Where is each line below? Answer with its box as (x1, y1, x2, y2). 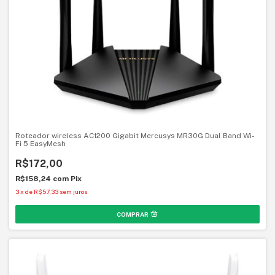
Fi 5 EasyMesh (15, 139, 66, 148)
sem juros (60, 187, 87, 195)
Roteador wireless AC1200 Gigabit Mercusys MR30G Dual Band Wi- (15, 131, 255, 140)
